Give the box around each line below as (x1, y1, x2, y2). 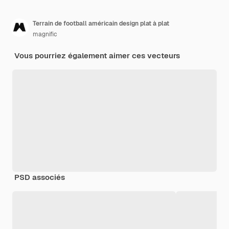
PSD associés (14, 172, 65, 182)
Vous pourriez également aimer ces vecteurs (14, 50, 180, 60)
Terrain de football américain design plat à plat (33, 19, 169, 28)
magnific (33, 30, 57, 38)
